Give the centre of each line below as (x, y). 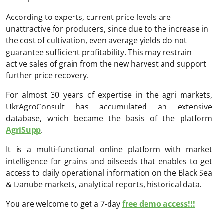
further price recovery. (47, 76)
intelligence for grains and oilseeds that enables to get (109, 161)
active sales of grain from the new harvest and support (106, 64)
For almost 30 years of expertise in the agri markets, (109, 95)
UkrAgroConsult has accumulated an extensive (109, 107)
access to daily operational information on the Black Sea (109, 173)
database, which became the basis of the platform (109, 118)
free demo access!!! (159, 204)
